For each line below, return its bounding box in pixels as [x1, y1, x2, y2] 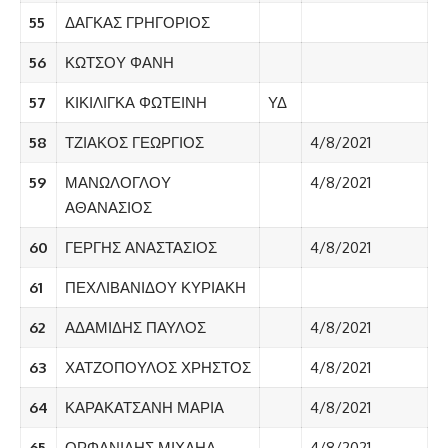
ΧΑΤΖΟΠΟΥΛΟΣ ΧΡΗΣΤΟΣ [64, 358, 251, 378]
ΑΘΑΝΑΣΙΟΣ [64, 198, 152, 218]
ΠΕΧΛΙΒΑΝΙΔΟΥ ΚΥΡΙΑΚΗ [64, 278, 246, 298]
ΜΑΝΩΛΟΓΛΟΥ [64, 173, 171, 193]
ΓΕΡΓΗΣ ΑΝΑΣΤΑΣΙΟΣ [64, 238, 217, 258]
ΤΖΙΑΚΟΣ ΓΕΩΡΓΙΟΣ [64, 133, 204, 153]
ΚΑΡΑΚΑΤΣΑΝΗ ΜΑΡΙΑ [64, 398, 224, 418]
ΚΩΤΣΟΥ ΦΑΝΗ [64, 53, 174, 73]
